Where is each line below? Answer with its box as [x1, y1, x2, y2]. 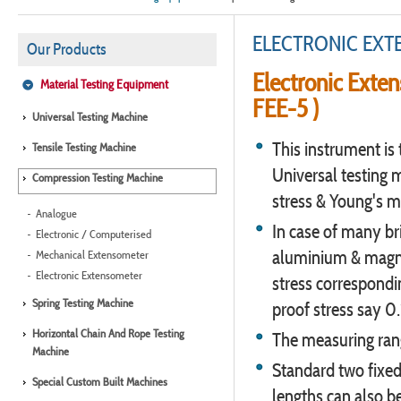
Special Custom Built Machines [32, 374, 167, 389]
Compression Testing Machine [32, 170, 163, 185]
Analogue [36, 206, 77, 221]
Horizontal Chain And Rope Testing [32, 326, 184, 341]
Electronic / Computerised [36, 226, 151, 242]
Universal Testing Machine [32, 109, 148, 124]
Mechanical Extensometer [36, 247, 149, 262]
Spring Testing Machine [32, 295, 133, 311]
